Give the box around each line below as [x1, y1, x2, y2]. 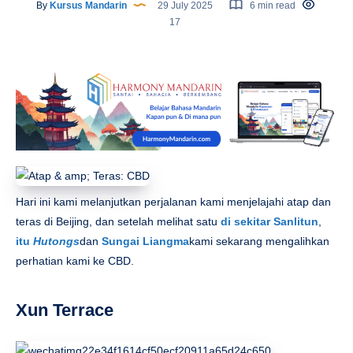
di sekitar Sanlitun [221, 214, 318, 228]
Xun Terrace [16, 300, 113, 321]
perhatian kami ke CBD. [16, 254, 134, 267]
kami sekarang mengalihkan [189, 234, 329, 247]
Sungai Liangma [102, 234, 189, 247]
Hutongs [33, 234, 80, 247]
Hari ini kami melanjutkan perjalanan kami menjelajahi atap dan [16, 195, 331, 208]
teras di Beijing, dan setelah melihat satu [16, 214, 221, 228]
